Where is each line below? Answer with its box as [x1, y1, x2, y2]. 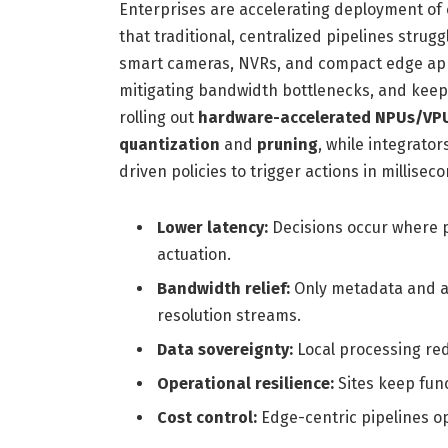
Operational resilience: [156, 373, 334, 393]
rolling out [118, 107, 198, 127]
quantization [118, 134, 220, 154]
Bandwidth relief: [156, 278, 290, 298]
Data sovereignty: [156, 339, 293, 359]
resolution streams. [156, 305, 301, 325]
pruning [256, 134, 318, 154]
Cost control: [156, 407, 257, 427]
